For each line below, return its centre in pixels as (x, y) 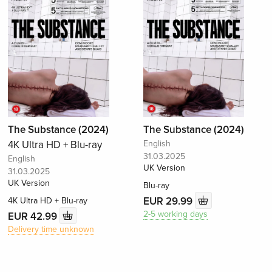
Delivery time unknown (51, 229)
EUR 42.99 (34, 216)
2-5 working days (175, 214)
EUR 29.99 (169, 201)
